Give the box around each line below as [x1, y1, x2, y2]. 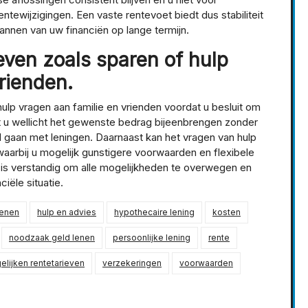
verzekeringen [102, 258, 162, 269]
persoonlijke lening [113, 232, 190, 243]
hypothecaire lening [114, 207, 195, 218]
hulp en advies [37, 207, 96, 218]
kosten [212, 207, 241, 218]
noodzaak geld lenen [9, 232, 95, 243]
